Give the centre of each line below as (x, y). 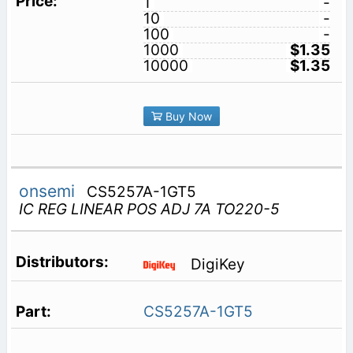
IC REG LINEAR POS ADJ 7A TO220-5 (149, 210)
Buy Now (187, 116)
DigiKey (217, 264)
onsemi (49, 191)
